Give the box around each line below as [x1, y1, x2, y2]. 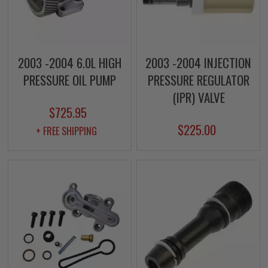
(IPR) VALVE [172, 87, 225, 106]
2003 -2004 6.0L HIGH [17, 53, 121, 72]
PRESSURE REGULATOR [147, 70, 249, 89]
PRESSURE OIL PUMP [23, 70, 116, 89]
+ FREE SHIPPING [36, 123, 98, 138]
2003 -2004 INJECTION [145, 53, 251, 72]
